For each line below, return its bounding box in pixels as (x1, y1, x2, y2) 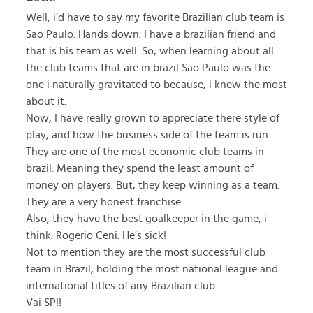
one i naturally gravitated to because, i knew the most (26, 79, 287, 90)
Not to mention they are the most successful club (26, 247, 265, 258)
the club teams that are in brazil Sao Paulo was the (26, 62, 270, 73)
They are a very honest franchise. (26, 196, 183, 208)
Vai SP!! (26, 297, 61, 308)
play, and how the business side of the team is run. (26, 129, 270, 140)
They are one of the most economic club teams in (26, 146, 264, 157)
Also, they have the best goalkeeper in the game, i (26, 213, 267, 224)
